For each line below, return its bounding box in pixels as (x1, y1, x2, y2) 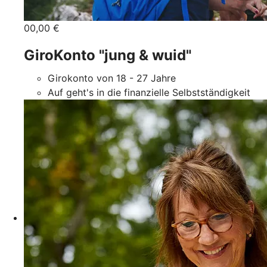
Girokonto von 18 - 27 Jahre (48, 72, 176, 84)
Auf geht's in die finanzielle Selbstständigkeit (48, 86, 250, 98)
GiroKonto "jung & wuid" (24, 46, 191, 64)
